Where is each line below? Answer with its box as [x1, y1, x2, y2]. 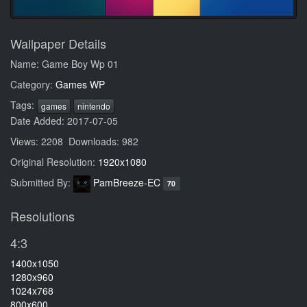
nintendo [77, 99, 110, 112]
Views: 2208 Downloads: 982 [10, 134, 138, 148]
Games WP [56, 77, 105, 91]
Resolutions [10, 206, 75, 225]
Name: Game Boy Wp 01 [10, 56, 119, 71]
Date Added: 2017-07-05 [10, 113, 118, 127]
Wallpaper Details [10, 34, 106, 52]
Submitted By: [10, 175, 73, 189]
